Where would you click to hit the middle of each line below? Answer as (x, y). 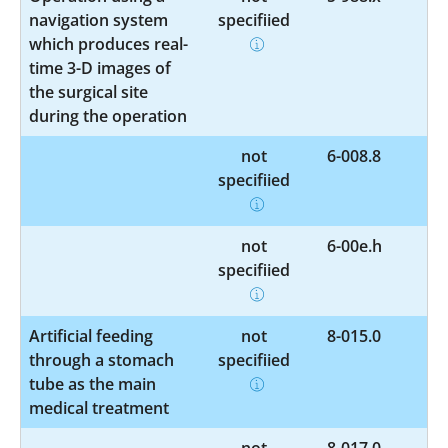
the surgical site (88, 91)
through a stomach (101, 359)
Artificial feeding (91, 335)
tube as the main (92, 383)
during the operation (108, 115)
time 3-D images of (100, 67)
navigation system (98, 19)
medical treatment (99, 407)
